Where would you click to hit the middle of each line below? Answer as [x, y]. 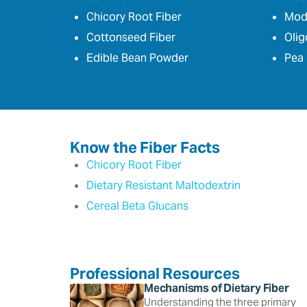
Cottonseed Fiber [131, 37]
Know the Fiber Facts [145, 147]
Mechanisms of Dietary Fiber [217, 288]
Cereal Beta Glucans [137, 206]
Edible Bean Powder [137, 58]
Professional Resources [155, 273]
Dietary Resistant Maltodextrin [163, 185]
